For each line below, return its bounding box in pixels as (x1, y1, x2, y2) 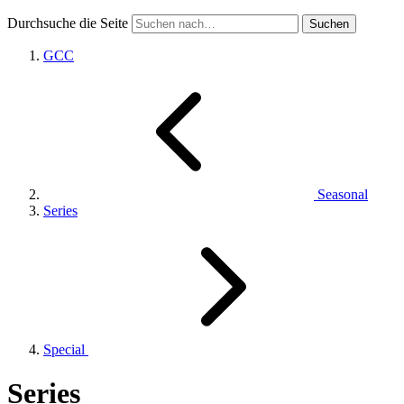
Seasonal (314, 186, 368, 202)
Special (43, 341, 88, 357)
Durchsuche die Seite (7, 14, 128, 31)
